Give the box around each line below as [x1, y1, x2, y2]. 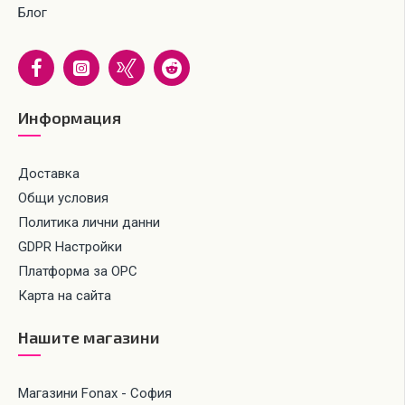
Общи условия [18, 190, 108, 206]
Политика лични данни [18, 214, 160, 231]
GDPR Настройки [18, 239, 122, 255]
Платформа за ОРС [18, 263, 137, 279]
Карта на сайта [18, 287, 111, 304]
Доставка [18, 165, 80, 182]
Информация [18, 108, 121, 127]
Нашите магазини [18, 327, 160, 347]
